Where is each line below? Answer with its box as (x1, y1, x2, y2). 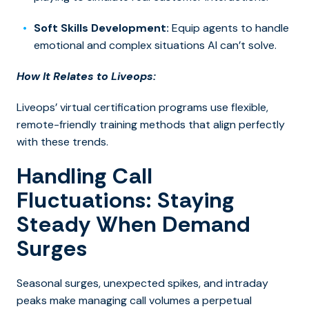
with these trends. (17, 134, 108, 150)
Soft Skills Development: (34, 21, 169, 36)
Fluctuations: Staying (17, 186, 235, 215)
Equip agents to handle (169, 21, 289, 36)
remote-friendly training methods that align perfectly (17, 117, 285, 132)
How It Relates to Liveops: (17, 69, 156, 84)
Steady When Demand (17, 210, 250, 239)
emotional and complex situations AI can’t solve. (34, 38, 277, 53)
